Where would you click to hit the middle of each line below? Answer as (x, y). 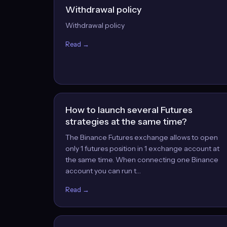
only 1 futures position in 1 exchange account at (142, 148)
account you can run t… (103, 171)
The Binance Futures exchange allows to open (142, 137)
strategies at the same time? (126, 122)
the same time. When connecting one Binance (142, 160)
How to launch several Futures (129, 110)
